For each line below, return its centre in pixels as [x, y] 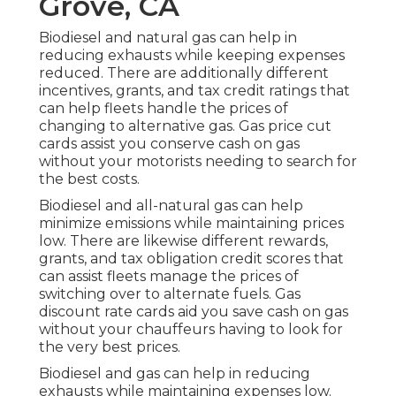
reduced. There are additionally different [184, 73]
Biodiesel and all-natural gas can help [171, 206]
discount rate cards [107, 312]
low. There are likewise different [153, 241]
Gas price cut [285, 126]
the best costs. [89, 179]
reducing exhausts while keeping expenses [192, 56]
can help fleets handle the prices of [164, 109]
